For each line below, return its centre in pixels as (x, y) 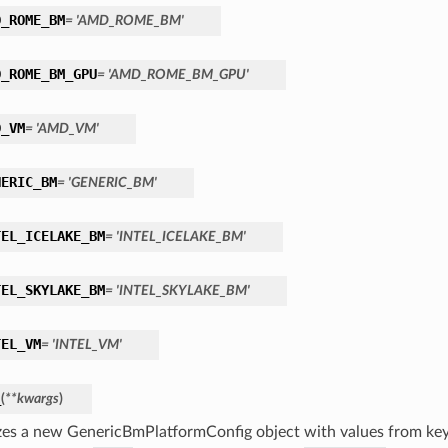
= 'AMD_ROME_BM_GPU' (172, 75)
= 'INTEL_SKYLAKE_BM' (177, 291)
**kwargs (31, 399)
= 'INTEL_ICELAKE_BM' (175, 237)
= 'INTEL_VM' (81, 345)
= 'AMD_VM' (61, 129)
